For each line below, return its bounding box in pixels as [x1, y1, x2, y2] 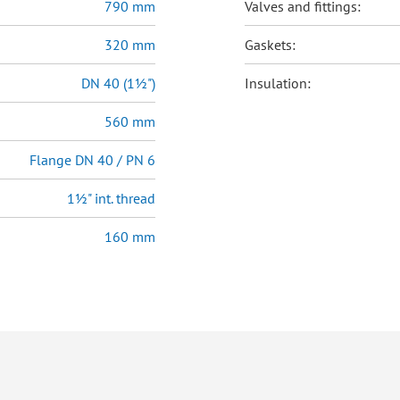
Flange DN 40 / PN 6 [29, 151, 155, 170]
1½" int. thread [67, 189, 155, 208]
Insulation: [245, 74, 311, 93]
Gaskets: [245, 36, 296, 54]
